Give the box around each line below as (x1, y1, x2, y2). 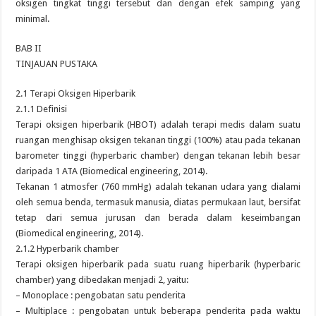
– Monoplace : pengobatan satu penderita (16, 290, 186, 300)
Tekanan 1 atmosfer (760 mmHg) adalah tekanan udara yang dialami (16, 181, 300, 192)
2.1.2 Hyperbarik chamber (16, 243, 120, 254)
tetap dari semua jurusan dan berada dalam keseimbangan (16, 212, 300, 223)
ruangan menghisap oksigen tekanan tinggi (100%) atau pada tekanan (16, 135, 300, 145)
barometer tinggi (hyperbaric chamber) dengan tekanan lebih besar (16, 150, 300, 161)
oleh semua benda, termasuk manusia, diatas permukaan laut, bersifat (16, 197, 300, 207)
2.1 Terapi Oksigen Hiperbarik (16, 88, 136, 99)
